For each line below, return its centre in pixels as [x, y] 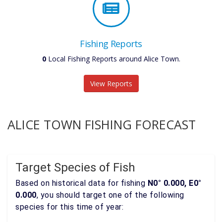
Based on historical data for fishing [82, 183]
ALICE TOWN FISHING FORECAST [102, 124]
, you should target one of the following [110, 195]
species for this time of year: [69, 207]
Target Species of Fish [75, 167]
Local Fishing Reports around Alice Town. [113, 59]
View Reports [111, 83]
